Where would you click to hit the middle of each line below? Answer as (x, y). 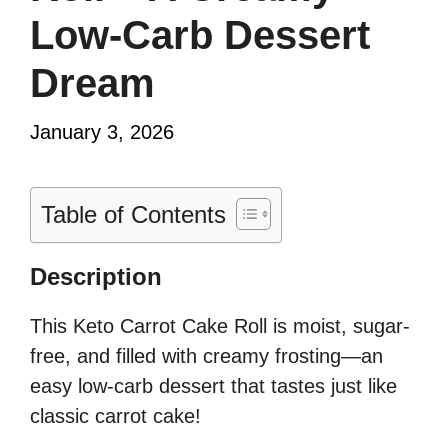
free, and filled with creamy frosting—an (206, 356)
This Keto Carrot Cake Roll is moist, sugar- (220, 326)
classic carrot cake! (115, 416)
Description (96, 277)
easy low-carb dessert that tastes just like (213, 386)
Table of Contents (133, 215)
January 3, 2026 (102, 132)
